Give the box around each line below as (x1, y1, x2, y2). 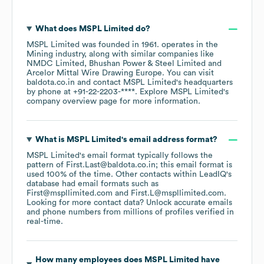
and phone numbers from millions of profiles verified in (27, 208, 234, 217)
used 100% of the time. (27, 170, 115, 179)
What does (35, 25, 79, 34)
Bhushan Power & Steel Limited (89, 60, 206, 68)
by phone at (27, 88, 73, 97)
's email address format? (121, 136, 217, 144)
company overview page (27, 97, 117, 106)
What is (35, 136, 67, 144)
